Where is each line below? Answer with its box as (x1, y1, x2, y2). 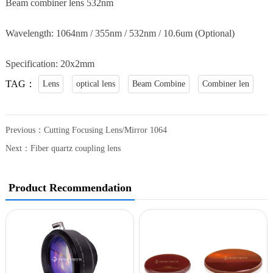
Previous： (5, 125, 44, 135)
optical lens (76, 79, 115, 88)
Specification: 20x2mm (5, 58, 94, 69)
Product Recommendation (8, 181, 132, 194)
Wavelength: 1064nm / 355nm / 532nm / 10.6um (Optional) (5, 27, 235, 38)
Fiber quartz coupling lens (30, 143, 121, 153)
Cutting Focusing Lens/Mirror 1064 (43, 125, 167, 135)
